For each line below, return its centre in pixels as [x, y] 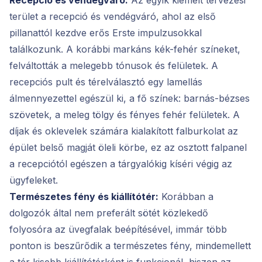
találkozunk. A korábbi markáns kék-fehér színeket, [125, 49]
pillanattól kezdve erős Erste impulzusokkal [106, 32]
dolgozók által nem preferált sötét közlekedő [109, 213]
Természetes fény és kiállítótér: [84, 196]
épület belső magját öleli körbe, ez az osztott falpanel [128, 147]
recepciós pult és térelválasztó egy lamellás [106, 82]
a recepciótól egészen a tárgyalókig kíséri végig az [121, 163]
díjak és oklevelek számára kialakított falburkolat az [124, 131]
